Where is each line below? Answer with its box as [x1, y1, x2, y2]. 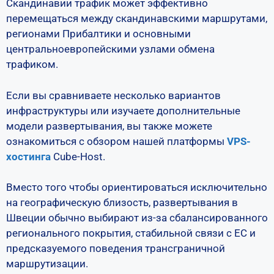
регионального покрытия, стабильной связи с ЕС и [6, 227, 256, 239]
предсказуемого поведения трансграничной [6, 242, 225, 254]
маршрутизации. [6, 257, 88, 270]
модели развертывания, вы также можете [6, 119, 212, 132]
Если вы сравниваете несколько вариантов [6, 89, 221, 102]
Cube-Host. [51, 150, 105, 163]
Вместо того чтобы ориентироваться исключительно [6, 181, 267, 193]
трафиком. [6, 58, 58, 70]
